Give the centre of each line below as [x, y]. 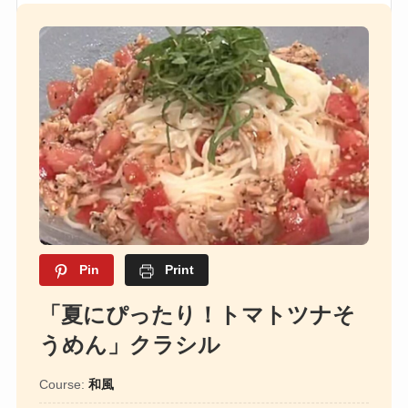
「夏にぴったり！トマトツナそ [197, 315]
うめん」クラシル [129, 345]
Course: [63, 385]
